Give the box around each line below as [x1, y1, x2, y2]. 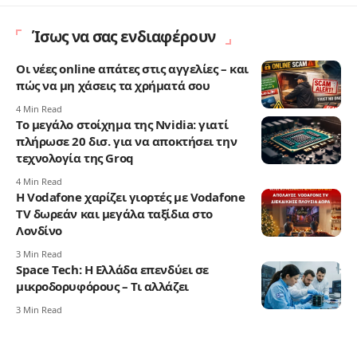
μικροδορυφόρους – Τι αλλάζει [16, 278, 189, 295]
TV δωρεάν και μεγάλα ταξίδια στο [16, 206, 213, 222]
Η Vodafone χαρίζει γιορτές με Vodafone [16, 189, 245, 206]
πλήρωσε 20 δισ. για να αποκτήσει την [16, 133, 237, 150]
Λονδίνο [16, 222, 62, 239]
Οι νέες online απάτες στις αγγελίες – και [16, 61, 249, 77]
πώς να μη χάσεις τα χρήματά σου [16, 77, 210, 94]
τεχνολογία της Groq [16, 150, 134, 167]
